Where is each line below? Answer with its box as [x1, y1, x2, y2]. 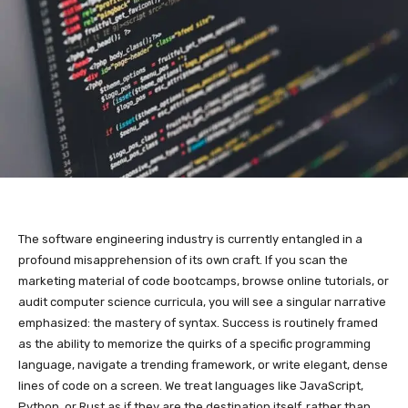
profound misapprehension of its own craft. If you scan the [18, 252, 348, 267]
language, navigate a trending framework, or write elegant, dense [18, 357, 388, 372]
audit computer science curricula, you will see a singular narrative [18, 294, 386, 309]
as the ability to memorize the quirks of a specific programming [18, 336, 371, 351]
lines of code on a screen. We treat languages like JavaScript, [18, 378, 363, 393]
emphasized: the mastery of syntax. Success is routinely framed [18, 315, 378, 330]
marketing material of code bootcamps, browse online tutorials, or [18, 273, 389, 288]
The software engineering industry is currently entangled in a [18, 231, 362, 246]
